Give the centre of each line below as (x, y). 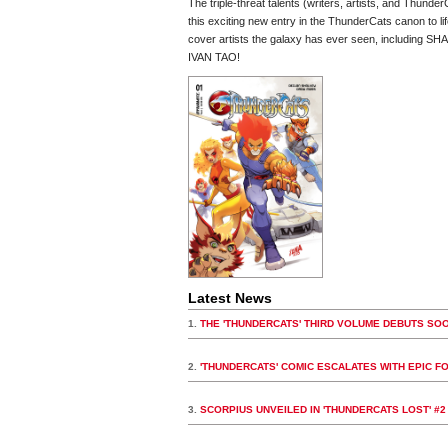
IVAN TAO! (214, 57)
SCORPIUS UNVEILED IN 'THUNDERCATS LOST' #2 (323, 409)
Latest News (230, 298)
